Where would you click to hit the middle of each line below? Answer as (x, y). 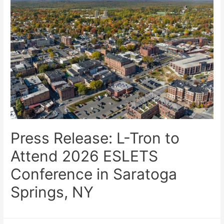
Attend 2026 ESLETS (84, 156)
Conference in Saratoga (94, 174)
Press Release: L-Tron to (95, 138)
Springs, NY (52, 192)
